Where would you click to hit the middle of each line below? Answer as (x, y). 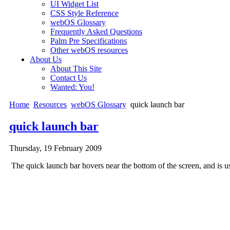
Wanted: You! (72, 87)
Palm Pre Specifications (89, 41)
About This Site (76, 68)
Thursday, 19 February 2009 (55, 148)
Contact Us (69, 78)
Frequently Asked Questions (96, 31)
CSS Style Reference (84, 13)
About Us (46, 59)
